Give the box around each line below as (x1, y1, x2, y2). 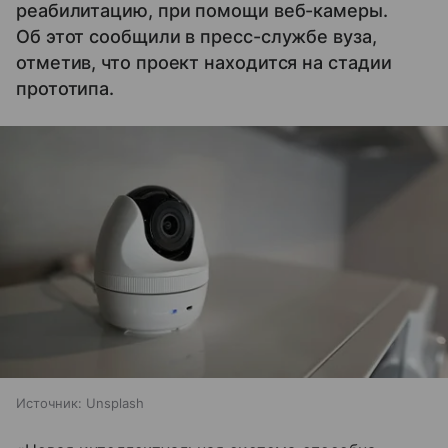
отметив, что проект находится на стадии (16, 52, 392, 73)
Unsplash (86, 395, 144, 412)
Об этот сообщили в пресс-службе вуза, (16, 26, 377, 47)
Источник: (16, 395, 82, 412)
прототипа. (16, 78, 115, 99)
